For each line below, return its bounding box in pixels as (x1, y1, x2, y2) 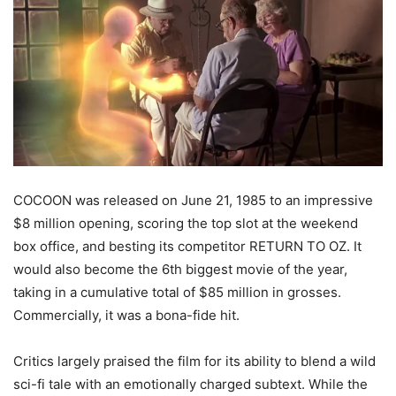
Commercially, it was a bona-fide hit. (13, 306, 240, 324)
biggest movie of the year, (182, 260, 347, 278)
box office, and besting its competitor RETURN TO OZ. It (13, 237, 362, 255)
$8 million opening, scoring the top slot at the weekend (13, 214, 358, 232)
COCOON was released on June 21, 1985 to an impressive (13, 191, 373, 209)
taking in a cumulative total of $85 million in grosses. (13, 283, 341, 301)
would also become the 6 (13, 260, 170, 278)
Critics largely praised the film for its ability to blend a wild (13, 352, 376, 369)
